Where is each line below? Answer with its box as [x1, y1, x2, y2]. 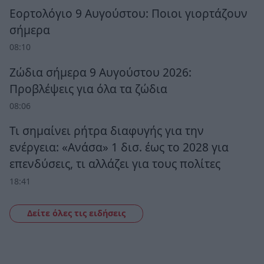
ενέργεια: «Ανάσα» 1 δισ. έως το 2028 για [9, 139, 229, 156]
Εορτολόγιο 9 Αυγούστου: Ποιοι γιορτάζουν [9, 5, 247, 21]
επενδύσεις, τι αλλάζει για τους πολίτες [9, 156, 220, 172]
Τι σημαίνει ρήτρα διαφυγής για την [9, 123, 204, 139]
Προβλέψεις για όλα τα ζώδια [9, 80, 167, 97]
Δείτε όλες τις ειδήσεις [27, 207, 126, 219]
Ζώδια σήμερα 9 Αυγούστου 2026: [9, 64, 192, 80]
